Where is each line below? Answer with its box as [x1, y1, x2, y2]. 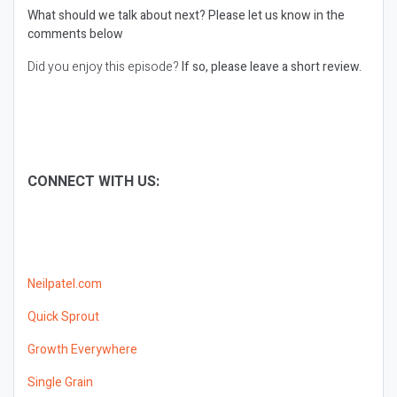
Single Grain [27, 373, 93, 392]
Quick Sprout [27, 307, 99, 326]
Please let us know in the [206, 6, 345, 25]
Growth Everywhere [27, 340, 137, 359]
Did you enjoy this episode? [27, 58, 179, 76]
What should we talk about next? [27, 6, 206, 25]
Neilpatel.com [27, 275, 102, 293]
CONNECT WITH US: [27, 171, 163, 192]
